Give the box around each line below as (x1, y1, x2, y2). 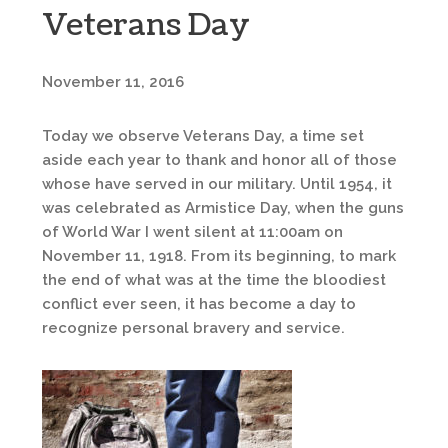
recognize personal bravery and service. (42, 319, 345, 337)
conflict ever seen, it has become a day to (42, 295, 356, 313)
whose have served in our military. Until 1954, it (42, 175, 392, 193)
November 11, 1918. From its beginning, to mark (42, 247, 396, 265)
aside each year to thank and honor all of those (42, 151, 397, 169)
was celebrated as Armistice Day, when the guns (42, 199, 404, 217)
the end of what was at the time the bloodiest (42, 271, 386, 289)
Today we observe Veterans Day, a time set (42, 127, 364, 145)
